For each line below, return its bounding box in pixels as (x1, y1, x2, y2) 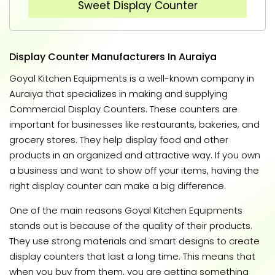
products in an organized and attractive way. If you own (9, 149, 260, 162)
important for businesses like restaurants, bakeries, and (9, 118, 260, 131)
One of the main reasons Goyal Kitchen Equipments (9, 204, 242, 217)
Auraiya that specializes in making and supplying (9, 87, 228, 101)
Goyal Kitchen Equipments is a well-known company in (9, 72, 254, 85)
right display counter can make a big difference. (9, 179, 226, 193)
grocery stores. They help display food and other (9, 133, 228, 147)
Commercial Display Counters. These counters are (9, 103, 238, 116)
